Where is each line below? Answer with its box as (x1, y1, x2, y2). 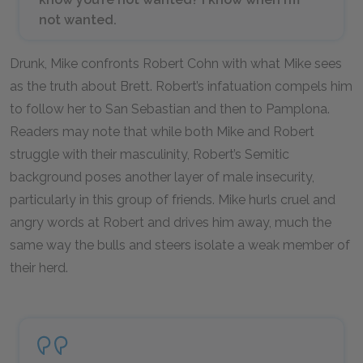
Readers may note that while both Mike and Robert (10, 124, 314, 139)
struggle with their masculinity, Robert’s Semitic (10, 147, 289, 162)
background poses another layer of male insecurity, (10, 169, 314, 185)
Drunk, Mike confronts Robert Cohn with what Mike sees (10, 56, 342, 71)
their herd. (10, 260, 68, 275)
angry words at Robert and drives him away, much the (10, 215, 331, 230)
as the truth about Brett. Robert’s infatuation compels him (10, 79, 352, 94)
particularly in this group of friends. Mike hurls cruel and (10, 192, 335, 207)
